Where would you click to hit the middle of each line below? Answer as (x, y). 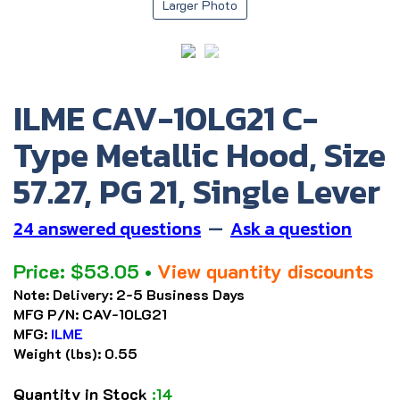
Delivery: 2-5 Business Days (147, 295)
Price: (39, 271)
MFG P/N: (46, 314)
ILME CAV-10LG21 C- (166, 119)
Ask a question (291, 229)
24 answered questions (107, 229)
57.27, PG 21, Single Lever (197, 192)
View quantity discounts (265, 271)
